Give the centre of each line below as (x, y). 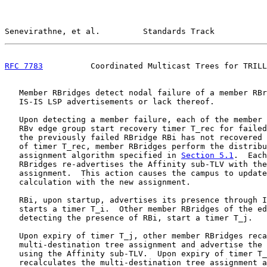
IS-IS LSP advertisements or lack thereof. (110, 102)
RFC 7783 (24, 66)
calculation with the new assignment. (98, 182)
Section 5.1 (207, 155)
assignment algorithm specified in (93, 155)
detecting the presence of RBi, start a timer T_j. (129, 218)
